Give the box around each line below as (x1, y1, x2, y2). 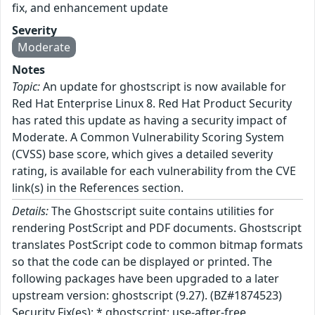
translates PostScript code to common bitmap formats (12, 237, 303, 253)
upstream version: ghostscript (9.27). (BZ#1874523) (12, 288, 282, 304)
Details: (12, 203, 49, 219)
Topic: (12, 79, 40, 95)
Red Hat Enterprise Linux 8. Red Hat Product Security (12, 96, 292, 112)
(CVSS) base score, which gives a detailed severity (12, 146, 273, 162)
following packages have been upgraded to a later (12, 271, 279, 287)
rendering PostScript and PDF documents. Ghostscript (12, 220, 302, 236)
